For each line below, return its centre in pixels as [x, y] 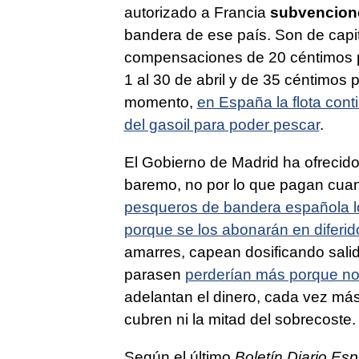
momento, [160, 102]
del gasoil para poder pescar [222, 124]
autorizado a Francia [197, 12]
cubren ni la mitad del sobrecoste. [240, 319]
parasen [154, 274]
